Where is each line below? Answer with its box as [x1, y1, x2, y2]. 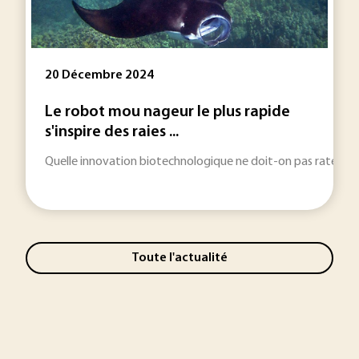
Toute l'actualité [131, 251, 228, 264]
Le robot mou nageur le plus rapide [45, 104, 290, 120]
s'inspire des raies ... [45, 124, 179, 140]
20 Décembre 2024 [45, 69, 154, 82]
